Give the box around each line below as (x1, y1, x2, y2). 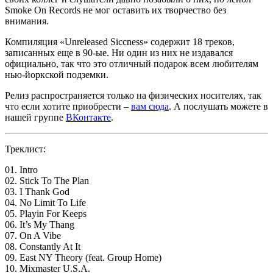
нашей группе (5, 112, 66, 122)
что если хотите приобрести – (5, 101, 131, 112)
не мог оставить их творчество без (80, 5, 226, 15)
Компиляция (5, 37, 60, 47)
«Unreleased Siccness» (60, 37, 148, 47)
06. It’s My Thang (5, 219, 74, 230)
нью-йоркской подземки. (5, 69, 108, 80)
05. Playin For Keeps (5, 208, 87, 219)
